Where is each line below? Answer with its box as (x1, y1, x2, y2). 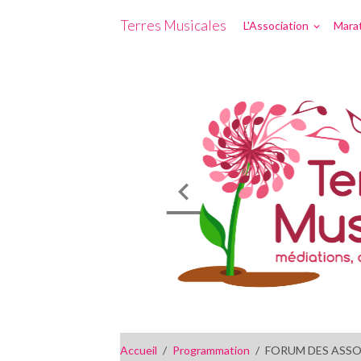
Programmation (172, 342, 251, 357)
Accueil (120, 342, 158, 357)
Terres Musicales (120, 16, 227, 34)
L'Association (243, 19, 312, 32)
